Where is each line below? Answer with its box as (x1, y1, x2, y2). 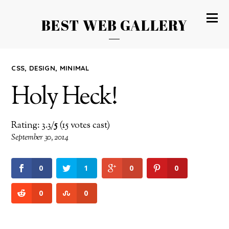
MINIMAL (59, 64, 89, 73)
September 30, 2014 (11, 132, 68, 144)
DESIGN (29, 64, 56, 73)
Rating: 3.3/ (11, 119, 55, 132)
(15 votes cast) (57, 119, 110, 132)
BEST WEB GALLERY (41, 15, 188, 35)
